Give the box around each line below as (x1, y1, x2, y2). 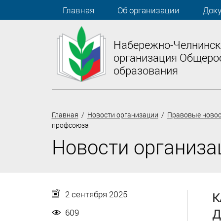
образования (113, 63, 178, 77)
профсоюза (51, 120, 89, 130)
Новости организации (87, 110, 158, 119)
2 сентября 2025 (65, 188, 127, 200)
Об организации (117, 4, 180, 16)
